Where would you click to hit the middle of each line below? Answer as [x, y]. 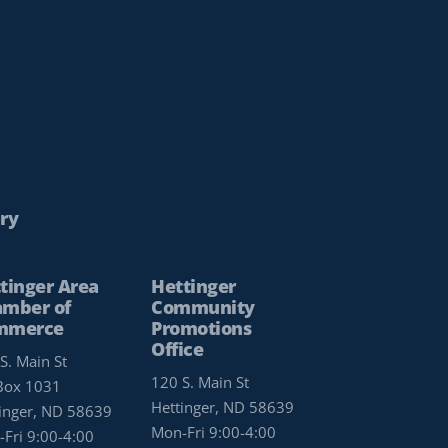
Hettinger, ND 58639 [223, 407]
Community [203, 307]
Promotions [201, 328]
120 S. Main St [200, 382]
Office [177, 349]
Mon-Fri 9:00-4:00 [214, 432]
